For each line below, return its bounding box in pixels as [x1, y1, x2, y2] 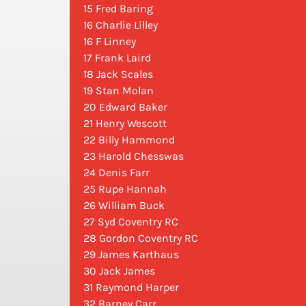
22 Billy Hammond [83, 133, 175, 147]
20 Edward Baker [83, 100, 167, 114]
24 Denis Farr [83, 166, 150, 180]
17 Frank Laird [83, 51, 151, 65]
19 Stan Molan [83, 84, 154, 98]
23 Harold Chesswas [83, 150, 184, 163]
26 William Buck [83, 199, 165, 212]
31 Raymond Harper [83, 281, 179, 294]
